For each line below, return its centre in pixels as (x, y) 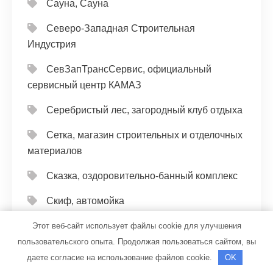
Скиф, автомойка (85, 200)
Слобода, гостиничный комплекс (120, 225)
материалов (55, 151)
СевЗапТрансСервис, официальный (129, 69)
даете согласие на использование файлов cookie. (120, 257)
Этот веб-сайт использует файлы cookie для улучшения (136, 225)
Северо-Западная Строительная (121, 28)
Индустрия (52, 44)
